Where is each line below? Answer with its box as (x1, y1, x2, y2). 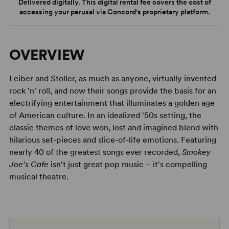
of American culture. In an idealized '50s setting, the (9, 110, 201, 120)
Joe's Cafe (9, 159, 51, 169)
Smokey (181, 147, 211, 157)
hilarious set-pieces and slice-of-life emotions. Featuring (9, 134, 216, 145)
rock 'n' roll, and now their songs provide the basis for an (9, 85, 216, 96)
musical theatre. (9, 171, 68, 181)
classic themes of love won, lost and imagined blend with (9, 122, 218, 132)
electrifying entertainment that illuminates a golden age (9, 98, 215, 108)
